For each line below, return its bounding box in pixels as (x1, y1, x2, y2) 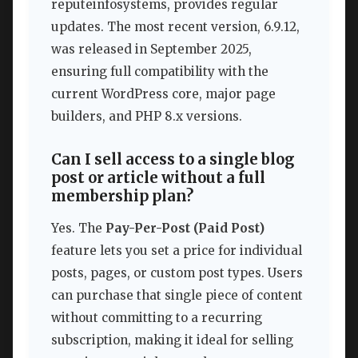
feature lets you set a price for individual (51, 242, 302, 258)
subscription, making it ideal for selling (51, 332, 293, 348)
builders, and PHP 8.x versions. (51, 109, 242, 125)
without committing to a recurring (51, 309, 262, 325)
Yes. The (51, 220, 105, 236)
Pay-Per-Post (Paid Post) (105, 220, 265, 236)
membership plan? (51, 187, 193, 206)
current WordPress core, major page (51, 86, 276, 102)
